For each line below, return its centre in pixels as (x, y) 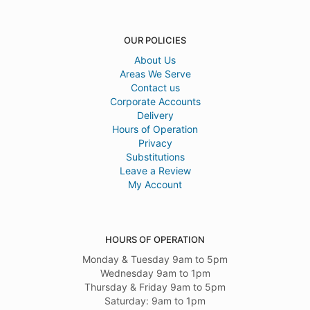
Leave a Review (155, 170)
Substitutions (155, 156)
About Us (155, 60)
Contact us (155, 87)
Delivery (155, 115)
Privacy (155, 143)
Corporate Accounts (155, 101)
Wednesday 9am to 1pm (155, 273)
